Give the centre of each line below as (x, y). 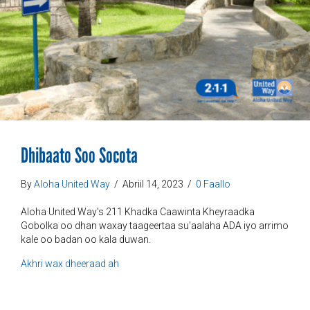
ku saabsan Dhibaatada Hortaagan (194, 263)
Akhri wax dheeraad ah (70, 263)
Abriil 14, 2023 (154, 184)
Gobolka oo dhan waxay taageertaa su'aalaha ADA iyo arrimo (155, 225)
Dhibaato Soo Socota (79, 155)
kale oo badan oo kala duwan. (86, 239)
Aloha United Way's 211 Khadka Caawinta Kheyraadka (138, 211)
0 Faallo (213, 184)
